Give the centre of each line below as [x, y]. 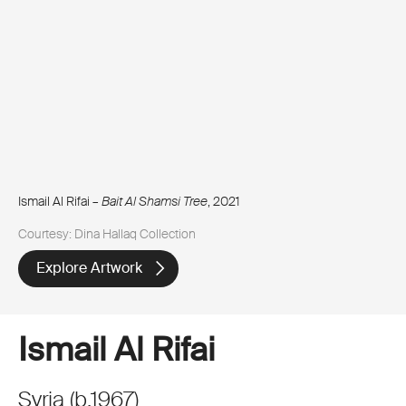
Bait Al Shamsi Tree [155, 201]
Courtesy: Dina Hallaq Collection [107, 233]
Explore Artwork [89, 268]
